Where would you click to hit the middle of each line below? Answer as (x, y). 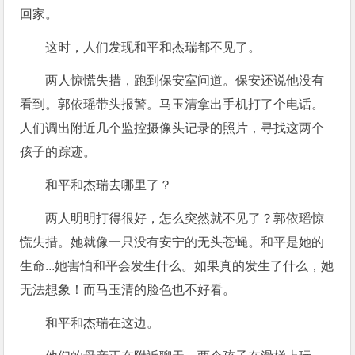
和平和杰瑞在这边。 (103, 323)
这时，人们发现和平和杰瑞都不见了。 (153, 47)
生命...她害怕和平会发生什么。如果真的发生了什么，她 (177, 265)
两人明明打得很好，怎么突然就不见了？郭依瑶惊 (185, 218)
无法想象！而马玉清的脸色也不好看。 (128, 289)
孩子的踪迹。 (58, 151)
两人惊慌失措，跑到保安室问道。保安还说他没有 (185, 80)
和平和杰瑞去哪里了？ (109, 185)
